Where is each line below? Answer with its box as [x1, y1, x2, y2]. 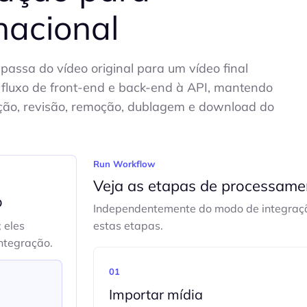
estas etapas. [93, 219, 163, 232]
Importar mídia [108, 286, 203, 303]
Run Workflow [93, 158, 155, 169]
